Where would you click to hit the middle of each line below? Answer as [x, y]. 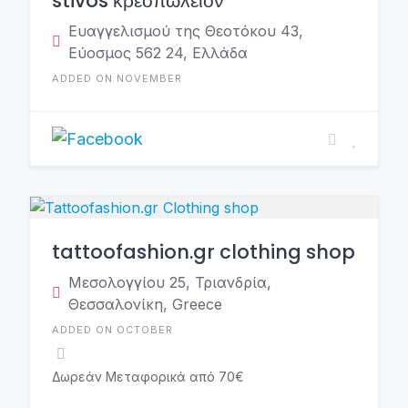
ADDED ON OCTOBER [112, 330]
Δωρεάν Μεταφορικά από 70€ [148, 377]
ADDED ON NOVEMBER [117, 78]
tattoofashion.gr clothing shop [204, 252]
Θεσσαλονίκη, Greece [145, 304]
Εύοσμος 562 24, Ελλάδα [158, 53]
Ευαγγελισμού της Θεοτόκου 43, [186, 31]
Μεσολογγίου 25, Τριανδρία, [170, 282]
